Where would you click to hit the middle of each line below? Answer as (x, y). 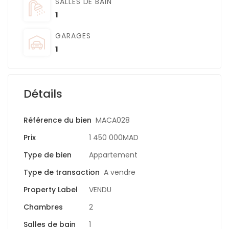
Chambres (43, 207)
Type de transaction (62, 173)
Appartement (113, 155)
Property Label (51, 190)
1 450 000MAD (114, 138)
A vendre (120, 173)
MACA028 (113, 120)
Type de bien (48, 155)
